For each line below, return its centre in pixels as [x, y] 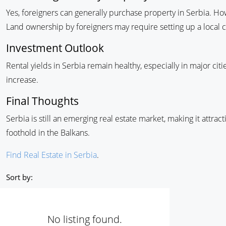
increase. [22, 80]
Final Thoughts [42, 101]
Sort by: [19, 177]
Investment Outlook [55, 48]
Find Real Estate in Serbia [51, 155]
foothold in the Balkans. [48, 133]
